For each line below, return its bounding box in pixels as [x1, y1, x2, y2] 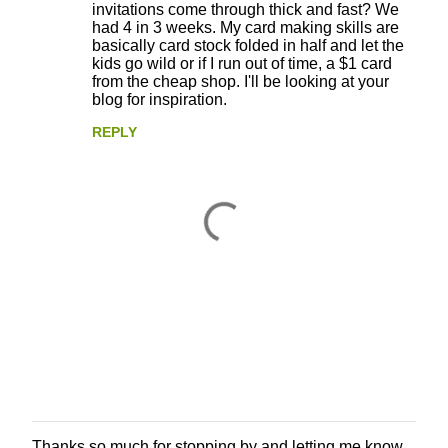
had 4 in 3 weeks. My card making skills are [92, 19, 399, 36]
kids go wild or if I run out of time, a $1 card [92, 55, 392, 72]
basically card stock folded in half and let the [92, 37, 404, 54]
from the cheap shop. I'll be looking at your [92, 73, 389, 90]
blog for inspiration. [92, 91, 227, 108]
